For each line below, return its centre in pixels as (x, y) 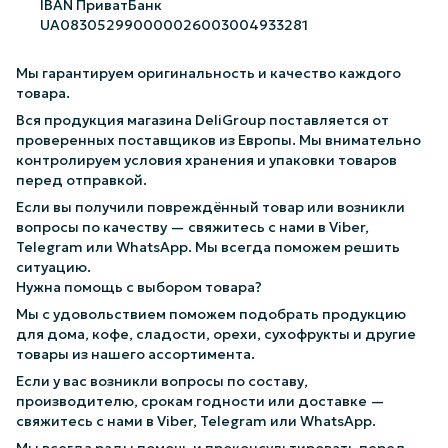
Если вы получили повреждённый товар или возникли (210, 207)
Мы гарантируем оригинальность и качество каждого (208, 73)
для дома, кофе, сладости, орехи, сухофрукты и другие (216, 334)
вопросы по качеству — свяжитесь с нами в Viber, (192, 227)
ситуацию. (53, 267)
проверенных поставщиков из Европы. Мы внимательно (218, 140)
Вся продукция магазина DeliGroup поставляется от (202, 120)
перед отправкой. (81, 180)
